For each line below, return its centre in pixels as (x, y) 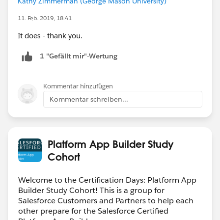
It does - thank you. (50, 35)
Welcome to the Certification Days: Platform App (107, 180)
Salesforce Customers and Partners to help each (106, 200)
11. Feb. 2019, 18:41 (45, 18)
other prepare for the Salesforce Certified (93, 211)
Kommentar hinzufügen (78, 86)
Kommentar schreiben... (89, 99)
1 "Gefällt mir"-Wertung (79, 56)
